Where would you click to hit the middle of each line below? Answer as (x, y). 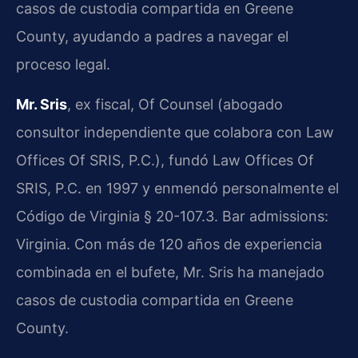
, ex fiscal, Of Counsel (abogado (175, 104)
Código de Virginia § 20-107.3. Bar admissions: (172, 216)
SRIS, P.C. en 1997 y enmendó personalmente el (177, 188)
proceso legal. (63, 65)
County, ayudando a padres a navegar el (152, 37)
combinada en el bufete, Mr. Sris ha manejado (170, 272)
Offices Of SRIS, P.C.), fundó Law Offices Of (165, 160)
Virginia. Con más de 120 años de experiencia (169, 244)
